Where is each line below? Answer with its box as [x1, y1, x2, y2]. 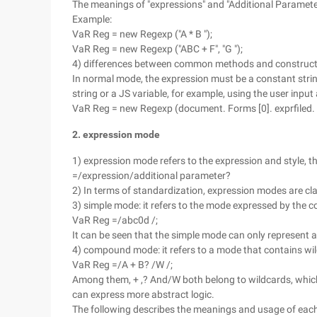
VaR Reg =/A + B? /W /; [72, 259, 173, 270]
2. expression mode [72, 129, 160, 140]
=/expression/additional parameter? [72, 170, 231, 181]
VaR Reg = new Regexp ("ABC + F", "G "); [72, 43, 243, 54]
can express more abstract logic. [72, 289, 214, 300]
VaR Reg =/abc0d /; [72, 214, 158, 226]
